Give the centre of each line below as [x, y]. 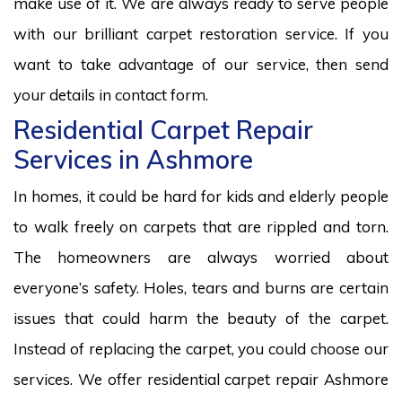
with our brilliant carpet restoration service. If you [201, 33]
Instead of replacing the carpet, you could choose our [201, 348]
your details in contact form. [111, 94]
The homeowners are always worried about [201, 257]
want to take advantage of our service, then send [201, 64]
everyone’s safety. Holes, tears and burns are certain [201, 287]
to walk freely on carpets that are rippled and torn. [201, 226]
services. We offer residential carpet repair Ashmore [201, 379]
